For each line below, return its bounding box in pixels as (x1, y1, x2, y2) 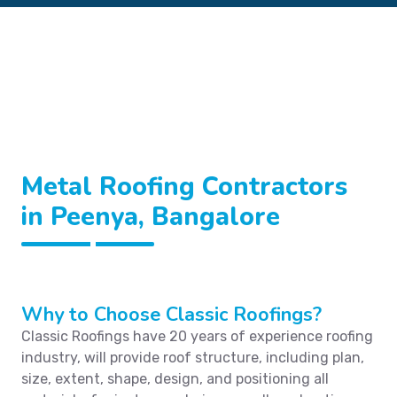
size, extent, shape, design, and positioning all (21, 370, 329, 387)
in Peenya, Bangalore (21, 199, 280, 234)
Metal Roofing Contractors (21, 169, 347, 204)
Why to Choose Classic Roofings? (21, 301, 322, 328)
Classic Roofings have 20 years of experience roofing (21, 328, 373, 345)
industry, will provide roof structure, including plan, (21, 349, 364, 366)
